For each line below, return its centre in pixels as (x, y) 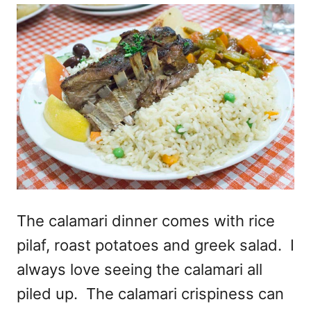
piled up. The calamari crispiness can (150, 293)
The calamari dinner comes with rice (146, 220)
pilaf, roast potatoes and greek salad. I (155, 245)
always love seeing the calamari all (140, 269)
